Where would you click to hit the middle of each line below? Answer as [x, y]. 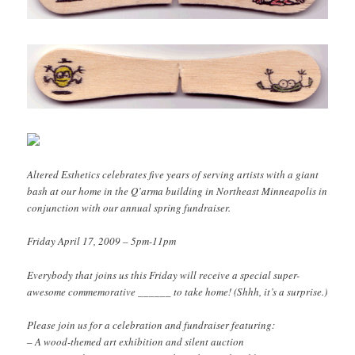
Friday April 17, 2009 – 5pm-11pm [102, 241]
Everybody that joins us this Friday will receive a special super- [164, 275]
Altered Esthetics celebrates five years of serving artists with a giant [173, 175]
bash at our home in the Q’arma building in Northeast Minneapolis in [177, 191]
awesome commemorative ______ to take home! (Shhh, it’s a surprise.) [177, 291]
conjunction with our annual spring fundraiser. [129, 208]
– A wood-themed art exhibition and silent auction [136, 341]
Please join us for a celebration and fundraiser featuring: [151, 324]
